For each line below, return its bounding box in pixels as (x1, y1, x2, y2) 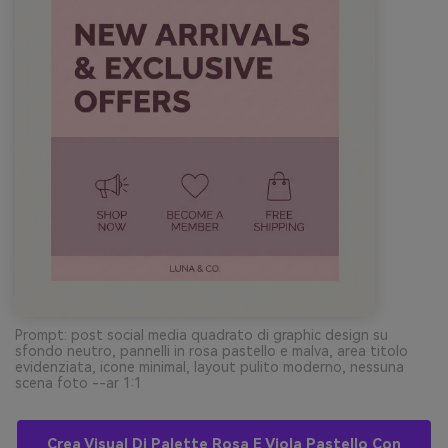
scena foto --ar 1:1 (15, 374, 142, 391)
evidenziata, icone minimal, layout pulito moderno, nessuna (15, 358, 404, 375)
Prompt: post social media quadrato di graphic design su (15, 326, 388, 343)
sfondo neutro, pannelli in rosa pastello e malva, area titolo (15, 342, 408, 359)
